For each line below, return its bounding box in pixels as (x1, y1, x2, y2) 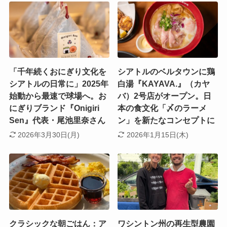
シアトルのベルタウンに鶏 (118, 67, 215, 77)
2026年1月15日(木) (126, 130, 188, 139)
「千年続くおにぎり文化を (9, 67, 106, 77)
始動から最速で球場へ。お (9, 92, 106, 101)
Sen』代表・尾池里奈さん (9, 116, 105, 125)
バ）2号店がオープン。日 (118, 92, 212, 101)
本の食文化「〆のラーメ (118, 104, 207, 113)
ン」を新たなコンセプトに (118, 116, 215, 125)
